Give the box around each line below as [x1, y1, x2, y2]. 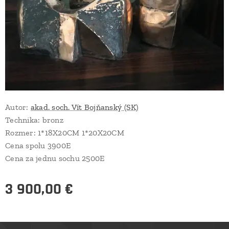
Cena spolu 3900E [5, 141, 71, 151]
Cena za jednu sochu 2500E [5, 153, 105, 164]
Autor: [5, 102, 31, 112]
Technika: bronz [5, 115, 63, 125]
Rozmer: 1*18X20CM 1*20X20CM [5, 128, 124, 138]
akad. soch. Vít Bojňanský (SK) [30, 102, 139, 112]
